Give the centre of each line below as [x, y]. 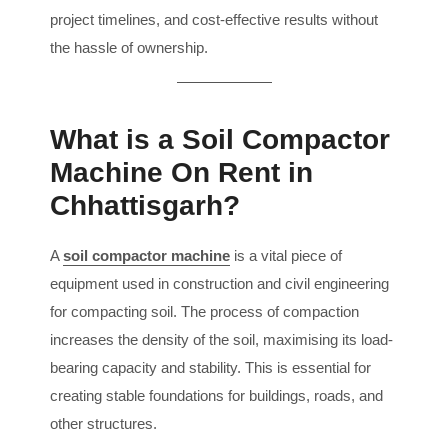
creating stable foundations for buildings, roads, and [216, 395]
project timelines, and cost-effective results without [214, 19]
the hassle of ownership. [129, 47]
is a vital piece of [286, 255]
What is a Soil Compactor [220, 139]
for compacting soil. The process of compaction [204, 311]
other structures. [103, 423]
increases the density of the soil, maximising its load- [221, 339]
